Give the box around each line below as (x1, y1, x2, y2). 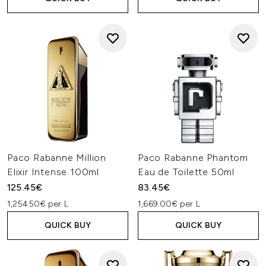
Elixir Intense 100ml (7, 166, 100, 178)
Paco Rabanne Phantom (138, 152, 249, 163)
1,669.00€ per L (138, 199, 200, 209)
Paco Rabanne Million (7, 152, 107, 163)
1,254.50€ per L (7, 199, 68, 209)
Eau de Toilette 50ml (138, 166, 235, 178)
